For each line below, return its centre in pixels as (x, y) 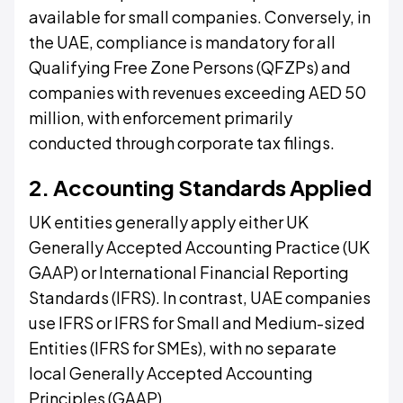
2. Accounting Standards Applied (200, 187)
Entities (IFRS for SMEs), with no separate (183, 348)
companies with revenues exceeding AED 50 (197, 92)
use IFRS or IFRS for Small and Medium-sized (197, 322)
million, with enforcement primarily (161, 117)
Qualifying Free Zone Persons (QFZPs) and (190, 67)
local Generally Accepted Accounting (171, 373)
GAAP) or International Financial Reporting (189, 272)
